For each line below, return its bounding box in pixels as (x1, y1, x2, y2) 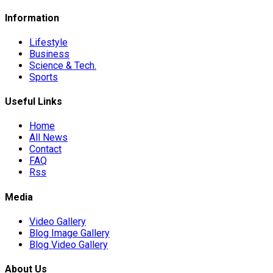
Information (5, 12, 59, 24)
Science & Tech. (29, 59, 96, 71)
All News (29, 132, 68, 144)
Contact (29, 143, 62, 155)
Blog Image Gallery (29, 227, 110, 239)
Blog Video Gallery (29, 238, 108, 250)
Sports (29, 71, 58, 83)
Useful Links (5, 96, 62, 108)
